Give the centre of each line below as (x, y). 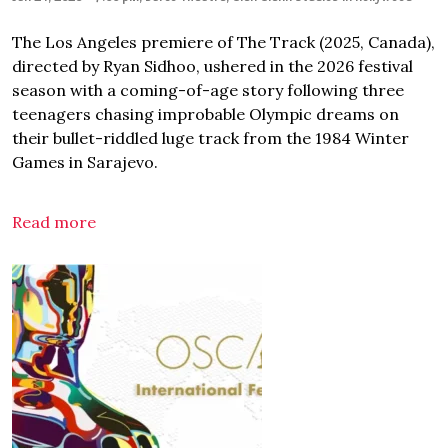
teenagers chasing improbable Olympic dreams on (205, 114)
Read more (56, 222)
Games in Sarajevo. (85, 162)
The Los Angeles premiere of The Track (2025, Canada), (223, 42)
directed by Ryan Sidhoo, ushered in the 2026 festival (212, 66)
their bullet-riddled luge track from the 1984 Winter (210, 138)
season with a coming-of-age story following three (208, 90)
